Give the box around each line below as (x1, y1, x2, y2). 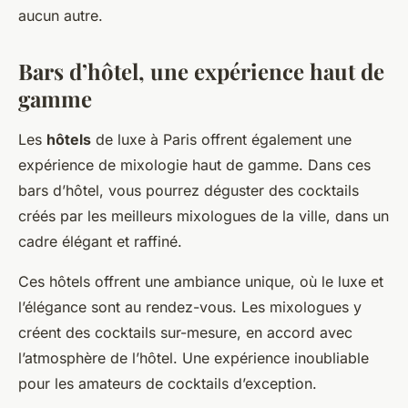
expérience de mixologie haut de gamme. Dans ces (18, 156, 371, 174)
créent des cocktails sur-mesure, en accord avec (18, 323, 352, 342)
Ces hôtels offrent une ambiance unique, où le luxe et (18, 272, 383, 291)
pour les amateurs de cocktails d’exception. (18, 374, 317, 393)
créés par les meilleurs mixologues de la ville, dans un (18, 207, 389, 225)
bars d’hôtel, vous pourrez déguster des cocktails (18, 181, 359, 199)
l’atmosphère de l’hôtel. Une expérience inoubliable (18, 349, 369, 367)
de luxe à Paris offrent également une (91, 130, 352, 148)
